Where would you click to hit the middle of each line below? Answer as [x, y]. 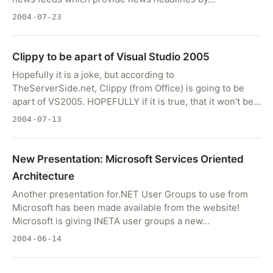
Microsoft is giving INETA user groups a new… [111, 221]
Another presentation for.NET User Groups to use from [130, 194]
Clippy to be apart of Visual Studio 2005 [111, 57]
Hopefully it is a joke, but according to [93, 75]
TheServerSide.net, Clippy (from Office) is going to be [128, 88]
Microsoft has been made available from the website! [126, 207]
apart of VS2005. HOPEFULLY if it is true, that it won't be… [136, 101]
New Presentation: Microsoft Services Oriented [128, 159]
